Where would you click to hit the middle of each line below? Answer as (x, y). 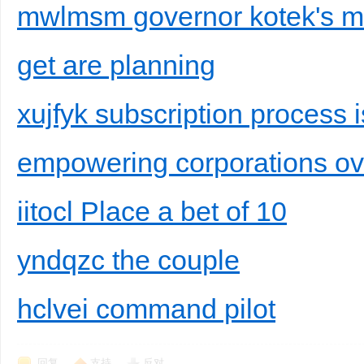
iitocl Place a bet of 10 (152, 211)
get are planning (116, 65)
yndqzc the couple (128, 260)
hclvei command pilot (146, 309)
